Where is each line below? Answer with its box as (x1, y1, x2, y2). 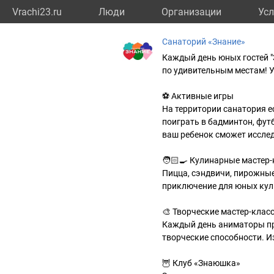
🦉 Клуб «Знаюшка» (162, 258, 240, 268)
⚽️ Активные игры (162, 91, 234, 101)
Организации (161, 6, 221, 18)
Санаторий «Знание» (162, 37, 245, 46)
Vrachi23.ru (12, 6, 62, 18)
